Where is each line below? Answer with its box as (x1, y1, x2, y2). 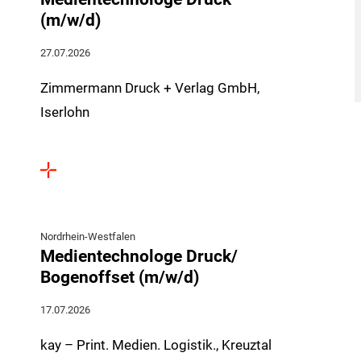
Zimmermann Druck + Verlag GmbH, (40, 80, 260, 96)
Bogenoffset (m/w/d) (40, 267, 200, 287)
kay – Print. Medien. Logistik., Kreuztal (40, 337, 272, 353)
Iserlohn (40, 104, 90, 120)
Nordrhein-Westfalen (40, 230, 136, 243)
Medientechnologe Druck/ (40, 246, 239, 266)
